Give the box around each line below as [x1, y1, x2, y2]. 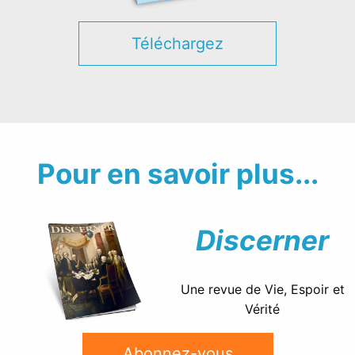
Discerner [196, 223, 329, 257]
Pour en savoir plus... [36, 156, 319, 190]
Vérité [245, 300, 280, 317]
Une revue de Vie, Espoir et [180, 281, 345, 297]
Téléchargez [132, 33, 223, 53]
